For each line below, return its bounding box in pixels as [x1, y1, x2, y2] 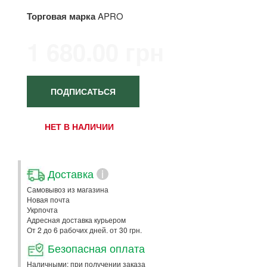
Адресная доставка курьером [27, 215, 126, 225]
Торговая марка [27, 10, 95, 23]
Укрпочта [27, 204, 58, 215]
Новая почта [27, 194, 70, 204]
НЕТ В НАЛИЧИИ [45, 120, 114, 132]
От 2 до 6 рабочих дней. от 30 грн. [27, 225, 142, 235]
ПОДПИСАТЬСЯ [51, 85, 116, 97]
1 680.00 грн [27, 35, 164, 69]
